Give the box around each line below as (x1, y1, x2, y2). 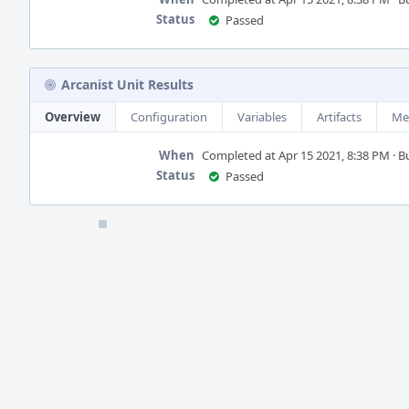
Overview (45, 109, 100, 125)
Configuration (131, 109, 207, 125)
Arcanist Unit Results (61, 76, 194, 93)
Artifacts (317, 109, 362, 125)
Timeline (29, 222, 82, 238)
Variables (237, 109, 287, 125)
